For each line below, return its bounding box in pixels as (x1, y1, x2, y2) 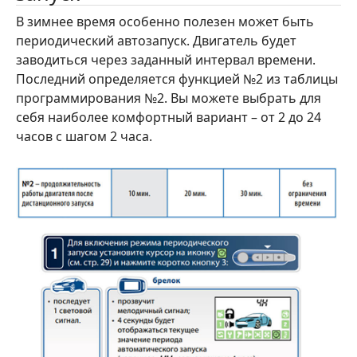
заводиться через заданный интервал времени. (16, 51, 316, 69)
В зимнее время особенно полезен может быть (16, 13, 314, 31)
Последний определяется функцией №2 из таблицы (16, 70, 338, 88)
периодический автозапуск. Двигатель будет (16, 32, 296, 50)
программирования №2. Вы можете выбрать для (16, 89, 321, 108)
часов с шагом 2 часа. (16, 127, 152, 146)
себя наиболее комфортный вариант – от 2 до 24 (16, 108, 321, 127)
